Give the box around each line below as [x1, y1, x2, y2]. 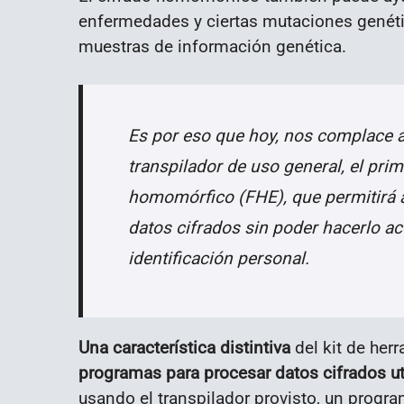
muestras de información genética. [78, 35, 346, 57]
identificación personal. [128, 247, 309, 269]
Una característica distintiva [78, 336, 290, 358]
